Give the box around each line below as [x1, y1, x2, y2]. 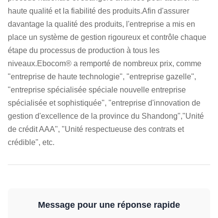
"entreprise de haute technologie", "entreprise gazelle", [8, 73, 196, 81]
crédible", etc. [8, 138, 54, 146]
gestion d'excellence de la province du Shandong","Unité [8, 112, 204, 120]
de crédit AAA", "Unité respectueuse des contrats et [8, 125, 184, 133]
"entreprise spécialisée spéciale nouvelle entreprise [8, 86, 186, 94]
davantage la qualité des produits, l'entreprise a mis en [8, 20, 195, 28]
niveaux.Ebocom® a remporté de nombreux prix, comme [8, 59, 201, 68]
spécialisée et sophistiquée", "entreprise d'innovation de [8, 99, 200, 107]
